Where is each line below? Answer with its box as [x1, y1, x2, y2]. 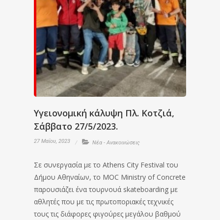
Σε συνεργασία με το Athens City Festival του [34, 160, 178, 169]
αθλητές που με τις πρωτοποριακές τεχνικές [34, 197, 173, 206]
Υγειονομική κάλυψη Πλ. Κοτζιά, [34, 107, 174, 119]
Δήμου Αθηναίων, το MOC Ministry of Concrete [34, 172, 186, 182]
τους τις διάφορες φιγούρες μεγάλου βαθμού [34, 209, 181, 219]
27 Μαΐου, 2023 [34, 138, 70, 144]
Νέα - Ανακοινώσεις [92, 139, 140, 146]
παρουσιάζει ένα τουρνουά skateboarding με [34, 185, 178, 194]
